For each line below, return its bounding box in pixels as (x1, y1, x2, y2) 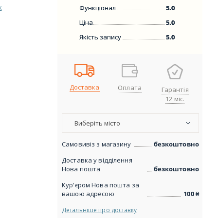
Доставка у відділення (62, 156, 132, 164)
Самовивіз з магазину (62, 140, 131, 148)
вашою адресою (62, 189, 114, 198)
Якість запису (79, 33, 121, 41)
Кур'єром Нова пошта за (62, 181, 139, 189)
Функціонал (79, 3, 116, 12)
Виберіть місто (74, 119, 120, 127)
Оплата (118, 83, 142, 92)
